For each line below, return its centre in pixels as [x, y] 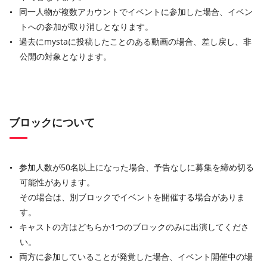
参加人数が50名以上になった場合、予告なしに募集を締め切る [136, 167]
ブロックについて [52, 122]
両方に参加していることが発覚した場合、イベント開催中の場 [136, 257]
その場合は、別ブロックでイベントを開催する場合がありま [132, 197]
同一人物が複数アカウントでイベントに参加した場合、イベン [136, 12]
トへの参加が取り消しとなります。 [86, 27]
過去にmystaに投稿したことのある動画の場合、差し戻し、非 [135, 42]
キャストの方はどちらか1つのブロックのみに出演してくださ [134, 227]
